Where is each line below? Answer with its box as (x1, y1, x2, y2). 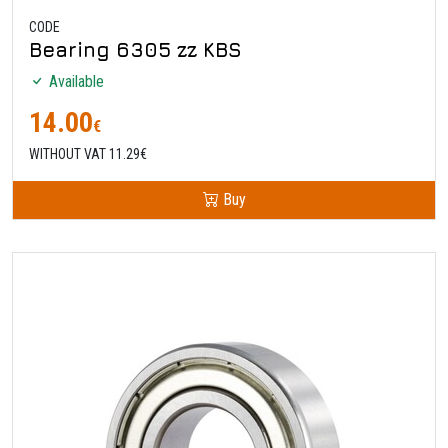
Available (45, 71, 104, 91)
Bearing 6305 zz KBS (29, 37, 242, 61)
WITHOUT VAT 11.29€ (29, 145, 147, 162)
